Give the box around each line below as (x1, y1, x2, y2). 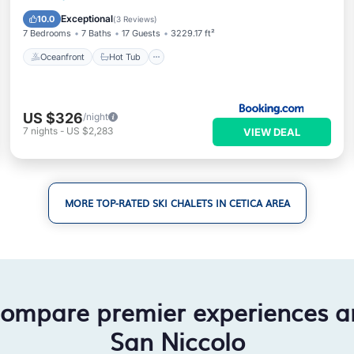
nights (30, 125, 58, 137)
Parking (85, 9, 117, 20)
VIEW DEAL (243, 126, 301, 138)
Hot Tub (108, 51, 141, 62)
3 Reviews (115, 14, 154, 24)
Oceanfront (40, 51, 85, 62)
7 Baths (81, 28, 111, 39)
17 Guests (121, 28, 160, 39)
